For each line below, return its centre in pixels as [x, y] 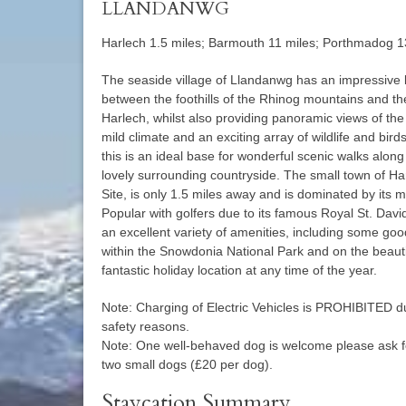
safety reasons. [145, 326]
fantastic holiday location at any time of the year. [239, 270]
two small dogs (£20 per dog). [187, 364]
